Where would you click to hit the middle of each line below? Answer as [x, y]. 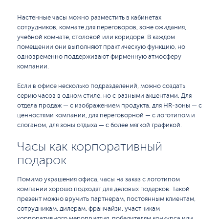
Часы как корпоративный [90, 146]
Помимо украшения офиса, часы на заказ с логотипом [99, 179]
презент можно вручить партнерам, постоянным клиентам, [106, 199]
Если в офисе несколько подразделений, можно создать [101, 86]
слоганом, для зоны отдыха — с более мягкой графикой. [99, 125]
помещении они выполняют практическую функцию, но [101, 47]
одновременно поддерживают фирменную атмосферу [99, 57]
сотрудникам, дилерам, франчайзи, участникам [88, 209]
